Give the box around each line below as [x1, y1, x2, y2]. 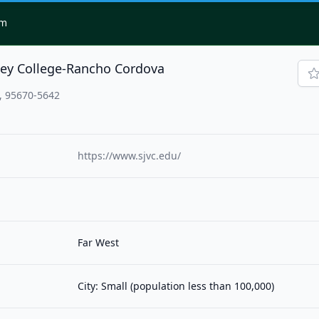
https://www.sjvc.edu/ [78, 149, 182, 163]
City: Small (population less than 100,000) [78, 279, 275, 293]
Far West [78, 236, 120, 250]
